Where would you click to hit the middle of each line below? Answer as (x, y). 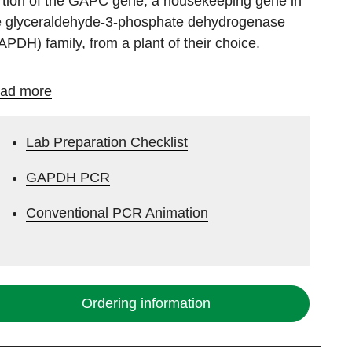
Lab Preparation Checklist (107, 143)
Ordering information (146, 304)
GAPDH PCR (68, 178)
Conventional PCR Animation (117, 213)
